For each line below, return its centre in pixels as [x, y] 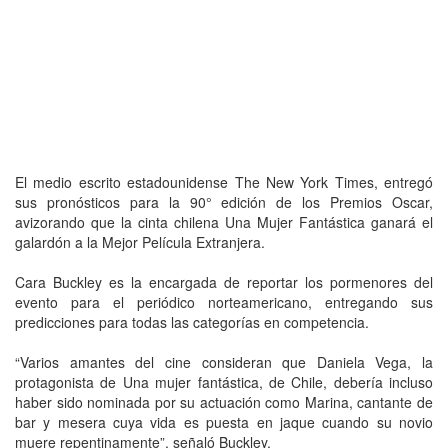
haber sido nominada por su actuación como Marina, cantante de [224, 401]
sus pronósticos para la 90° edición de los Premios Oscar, [224, 201]
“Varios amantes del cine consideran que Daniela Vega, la [224, 361]
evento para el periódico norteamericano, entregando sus [224, 301]
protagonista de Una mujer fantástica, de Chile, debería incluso [224, 381]
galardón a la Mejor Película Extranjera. [140, 241]
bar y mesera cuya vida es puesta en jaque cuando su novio [224, 421]
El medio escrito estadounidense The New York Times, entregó [224, 181]
